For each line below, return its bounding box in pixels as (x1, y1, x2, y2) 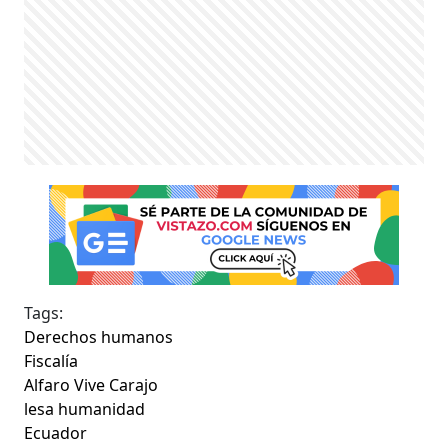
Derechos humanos (24, 325, 174, 348)
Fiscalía (24, 349, 79, 372)
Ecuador (24, 421, 88, 444)
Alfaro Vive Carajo (24, 373, 159, 396)
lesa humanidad (24, 397, 146, 420)
